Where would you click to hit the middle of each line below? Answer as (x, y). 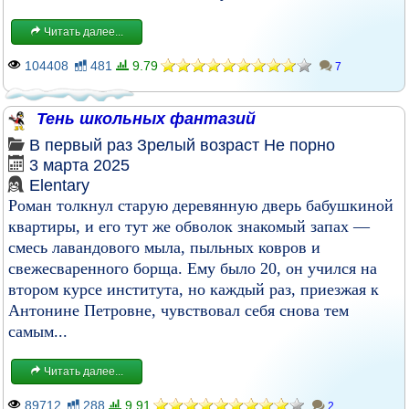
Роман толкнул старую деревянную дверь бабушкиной (201, 205)
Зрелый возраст (198, 145)
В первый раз (81, 145)
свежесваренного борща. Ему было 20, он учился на (193, 268)
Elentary (59, 185)
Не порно (299, 145)
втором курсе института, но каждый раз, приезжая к (194, 289)
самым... (38, 331)
